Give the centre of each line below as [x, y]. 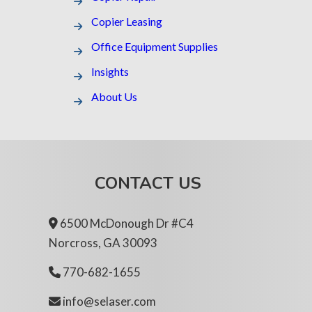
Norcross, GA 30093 [103, 242]
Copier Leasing [127, 21]
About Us [114, 96]
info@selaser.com [108, 302]
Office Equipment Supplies [155, 46]
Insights [110, 71]
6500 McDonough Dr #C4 [127, 223]
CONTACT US [148, 183]
